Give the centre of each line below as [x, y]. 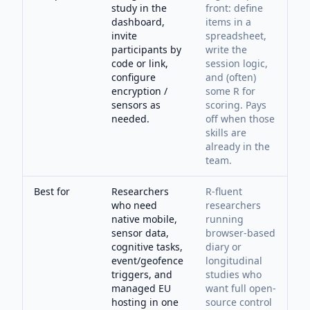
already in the [238, 146]
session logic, [237, 63]
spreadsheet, [236, 36]
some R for [230, 91]
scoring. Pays [236, 105]
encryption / [139, 91]
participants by [146, 49]
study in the [139, 8]
